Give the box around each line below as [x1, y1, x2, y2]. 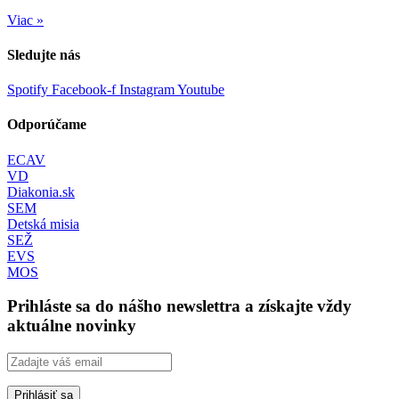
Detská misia [7, 216, 79, 232]
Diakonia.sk [7, 183, 75, 199]
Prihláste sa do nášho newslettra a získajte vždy [7, 297, 352, 316]
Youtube [177, 82, 224, 98]
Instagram [119, 82, 175, 98]
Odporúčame [7, 117, 86, 133]
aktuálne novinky [7, 316, 136, 336]
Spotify [7, 82, 48, 98]
